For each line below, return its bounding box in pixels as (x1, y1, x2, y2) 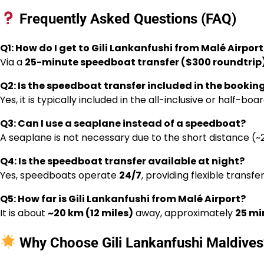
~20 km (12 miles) (48, 206, 133, 220)
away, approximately (133, 206, 235, 220)
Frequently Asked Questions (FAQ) (16, 10, 237, 27)
